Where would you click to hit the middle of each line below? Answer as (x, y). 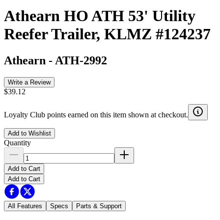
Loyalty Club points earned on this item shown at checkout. (96, 114)
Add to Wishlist (29, 133)
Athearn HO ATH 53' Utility (100, 16)
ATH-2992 (81, 60)
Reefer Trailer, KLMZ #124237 (107, 34)
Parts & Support (99, 206)
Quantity (17, 142)
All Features (25, 206)
